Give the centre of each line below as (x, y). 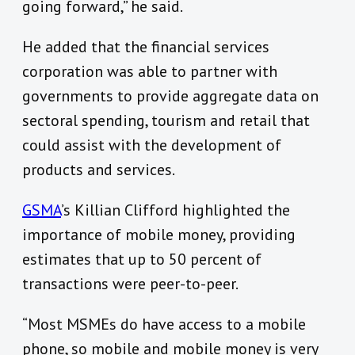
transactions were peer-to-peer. (130, 284)
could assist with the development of (152, 145)
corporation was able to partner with (150, 72)
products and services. (99, 170)
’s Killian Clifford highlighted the (176, 210)
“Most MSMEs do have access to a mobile (164, 324)
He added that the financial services (146, 47)
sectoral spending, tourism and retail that (166, 121)
